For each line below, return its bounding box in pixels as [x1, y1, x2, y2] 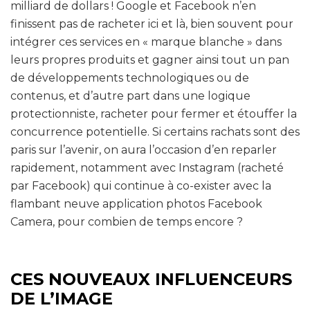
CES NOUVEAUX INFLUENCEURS [10, 268, 292, 289]
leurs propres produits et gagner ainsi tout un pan [10, 53, 289, 66]
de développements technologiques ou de [10, 71, 249, 84]
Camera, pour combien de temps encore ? [10, 215, 243, 228]
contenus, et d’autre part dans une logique [10, 89, 250, 102]
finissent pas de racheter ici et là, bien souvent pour [10, 17, 293, 30]
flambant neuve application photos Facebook [10, 197, 262, 210]
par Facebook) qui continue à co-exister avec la [10, 179, 271, 192]
